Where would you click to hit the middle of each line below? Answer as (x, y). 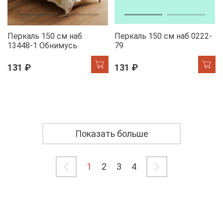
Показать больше (111, 133)
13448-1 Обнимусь (42, 45)
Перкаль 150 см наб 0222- (163, 36)
